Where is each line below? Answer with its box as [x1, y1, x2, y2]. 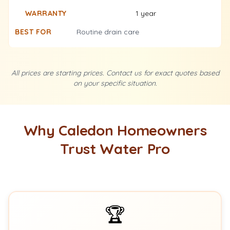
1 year [136, 9, 156, 18]
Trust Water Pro [60, 140, 170, 158]
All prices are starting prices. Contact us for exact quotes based [11, 68, 219, 78]
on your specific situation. [73, 79, 157, 88]
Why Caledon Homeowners [23, 121, 207, 139]
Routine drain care [76, 27, 139, 36]
